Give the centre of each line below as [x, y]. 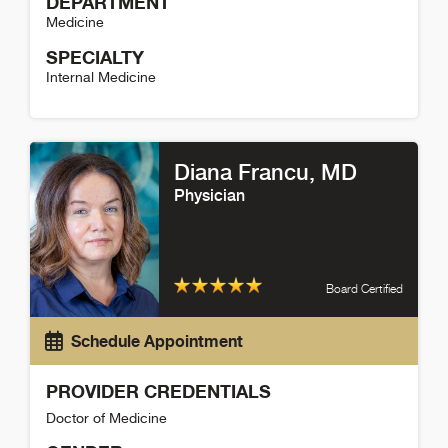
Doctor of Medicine [106, 417]
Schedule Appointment [157, 340]
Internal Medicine [101, 77]
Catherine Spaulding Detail [125, 129]
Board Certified [364, 288]
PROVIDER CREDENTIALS [158, 390]
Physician [210, 196]
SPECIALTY [95, 57]
